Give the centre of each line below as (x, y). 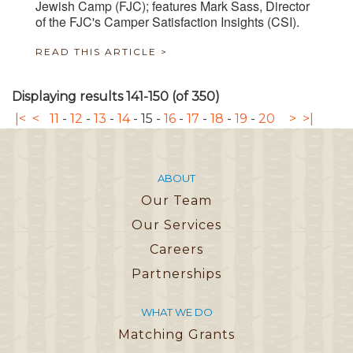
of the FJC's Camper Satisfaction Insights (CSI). (167, 22)
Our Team (176, 201)
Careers (176, 250)
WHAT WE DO (176, 312)
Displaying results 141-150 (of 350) (116, 97)
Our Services (176, 225)
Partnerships (176, 274)
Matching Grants (176, 335)
